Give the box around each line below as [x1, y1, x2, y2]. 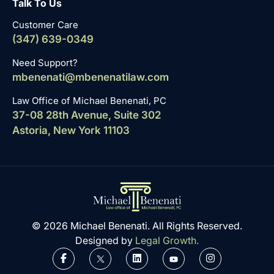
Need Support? [12, 57, 78, 69]
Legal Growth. [135, 234, 199, 247]
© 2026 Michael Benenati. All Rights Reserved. [32, 220, 242, 232]
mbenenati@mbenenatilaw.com [12, 71, 169, 84]
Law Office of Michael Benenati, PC [12, 95, 166, 107]
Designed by [75, 234, 135, 247]
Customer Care [12, 19, 78, 31]
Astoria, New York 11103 [12, 124, 130, 137]
